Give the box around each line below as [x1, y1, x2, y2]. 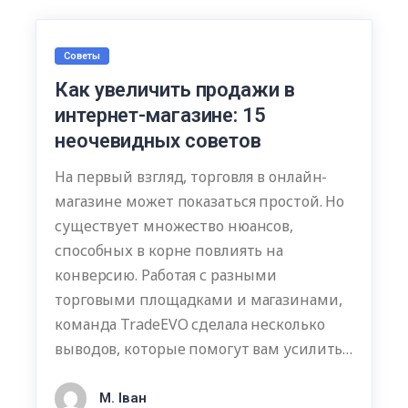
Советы [64, 50, 100, 63]
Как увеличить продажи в [55, 78, 295, 102]
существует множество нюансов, [55, 216, 294, 237]
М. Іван [99, 389, 147, 406]
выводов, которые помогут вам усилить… [55, 339, 353, 360]
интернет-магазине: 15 [55, 104, 266, 127]
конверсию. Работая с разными [55, 265, 278, 286]
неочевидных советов [55, 129, 262, 153]
